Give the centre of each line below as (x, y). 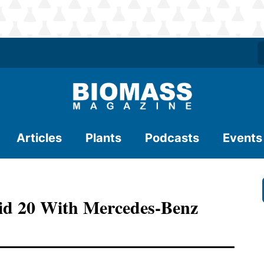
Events (242, 138)
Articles (39, 138)
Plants (103, 138)
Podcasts (172, 138)
